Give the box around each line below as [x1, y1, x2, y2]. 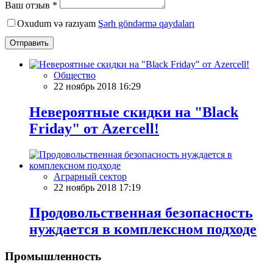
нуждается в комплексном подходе [29, 221, 257, 238]
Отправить [10, 38, 49, 48]
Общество [54, 69, 96, 80]
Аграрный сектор [54, 171, 127, 182]
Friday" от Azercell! [29, 120, 159, 136]
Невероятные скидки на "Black [29, 104, 238, 120]
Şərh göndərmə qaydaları [98, 18, 194, 29]
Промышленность [5, 250, 101, 263]
